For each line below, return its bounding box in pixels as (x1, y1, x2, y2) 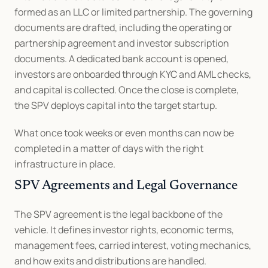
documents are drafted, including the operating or (14, 20, 232, 34)
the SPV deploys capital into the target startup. (14, 98, 217, 112)
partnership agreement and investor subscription (14, 36, 229, 50)
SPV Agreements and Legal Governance (14, 179, 238, 193)
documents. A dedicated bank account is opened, (14, 51, 229, 65)
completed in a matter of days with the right (14, 141, 203, 155)
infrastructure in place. (14, 157, 115, 170)
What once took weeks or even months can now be (14, 126, 234, 139)
